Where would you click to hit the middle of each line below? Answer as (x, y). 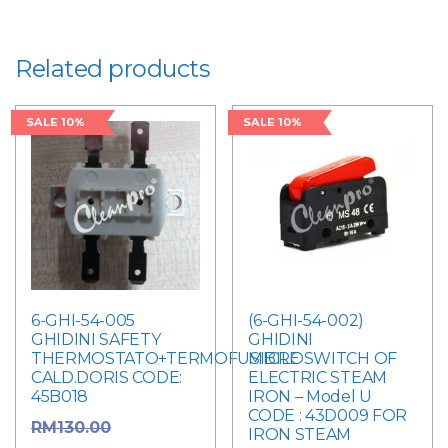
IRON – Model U (310, 396)
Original (145, 426)
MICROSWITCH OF (322, 358)
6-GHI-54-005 (83, 320)
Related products (112, 68)
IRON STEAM (300, 434)
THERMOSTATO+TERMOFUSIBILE (165, 358)
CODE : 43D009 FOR (327, 415)
